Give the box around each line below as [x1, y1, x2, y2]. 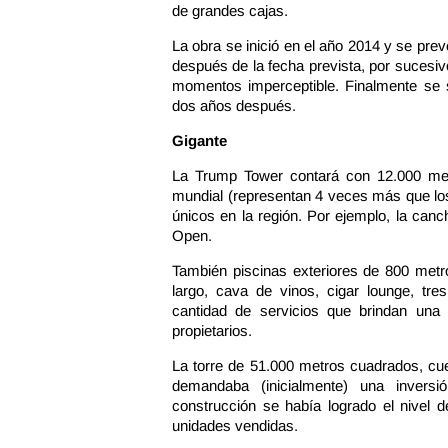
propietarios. [172, 322, 252, 339]
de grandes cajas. [172, 2, 288, 19]
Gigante [172, 132, 227, 149]
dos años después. [172, 97, 296, 114]
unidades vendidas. [172, 417, 298, 434]
